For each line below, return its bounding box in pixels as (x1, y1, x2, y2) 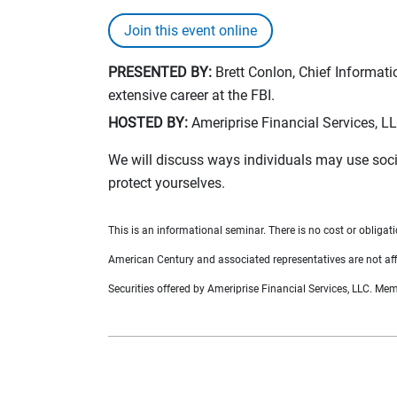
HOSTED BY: (108, 113, 188, 131)
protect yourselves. (108, 174, 225, 191)
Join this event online (124, 21, 257, 39)
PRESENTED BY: (108, 63, 212, 81)
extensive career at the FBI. (108, 86, 275, 104)
